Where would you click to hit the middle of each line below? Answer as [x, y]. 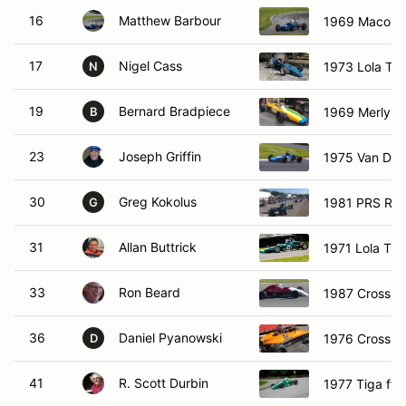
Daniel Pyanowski [170, 338]
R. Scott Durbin [164, 383]
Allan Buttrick [158, 247]
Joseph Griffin [160, 156]
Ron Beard [150, 292]
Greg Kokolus [158, 202]
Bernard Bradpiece [174, 111]
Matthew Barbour [170, 20]
